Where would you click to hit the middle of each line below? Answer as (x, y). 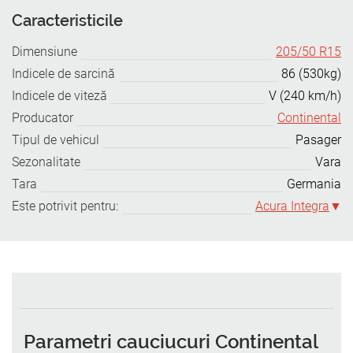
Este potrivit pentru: (65, 206)
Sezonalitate (46, 162)
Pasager (318, 140)
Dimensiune (45, 52)
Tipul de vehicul (56, 140)
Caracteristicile (67, 20)
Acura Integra (292, 206)
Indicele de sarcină (63, 74)
